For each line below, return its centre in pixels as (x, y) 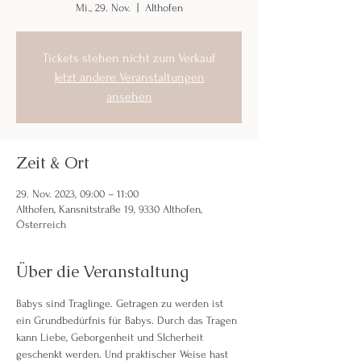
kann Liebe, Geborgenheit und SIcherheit (111, 337)
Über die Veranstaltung (102, 272)
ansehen (129, 97)
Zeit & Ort (53, 163)
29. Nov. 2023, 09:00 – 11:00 (77, 194)
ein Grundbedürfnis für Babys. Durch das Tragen (128, 320)
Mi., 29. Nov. (103, 8)
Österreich (41, 224)
